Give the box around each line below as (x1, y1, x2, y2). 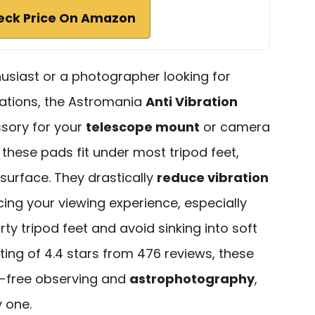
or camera (200, 117, 270, 136)
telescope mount (86, 117, 200, 136)
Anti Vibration (146, 92, 238, 110)
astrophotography (129, 269, 255, 288)
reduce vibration (157, 168, 269, 186)
